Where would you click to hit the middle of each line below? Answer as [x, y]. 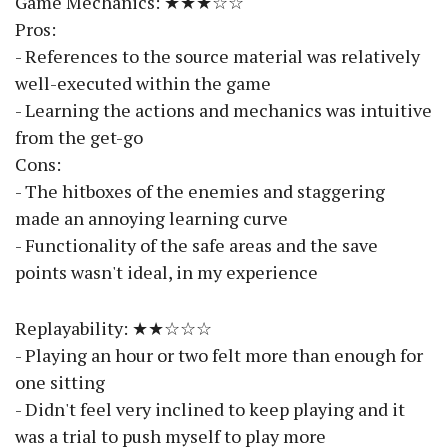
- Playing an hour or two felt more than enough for [219, 355]
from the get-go [79, 137]
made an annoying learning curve [151, 218]
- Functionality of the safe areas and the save [196, 245]
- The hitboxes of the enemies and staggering [200, 191]
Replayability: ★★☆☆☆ [113, 328]
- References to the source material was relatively [217, 56]
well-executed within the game [143, 83]
